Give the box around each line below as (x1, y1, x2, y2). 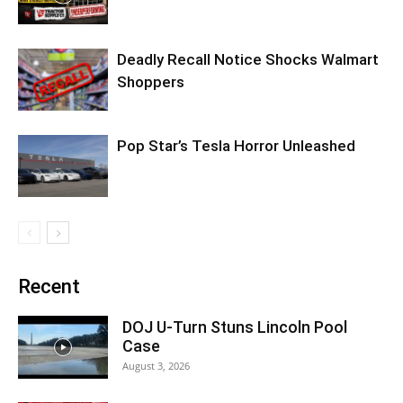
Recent (18, 275, 80, 298)
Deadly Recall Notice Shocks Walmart (117, 50, 379, 68)
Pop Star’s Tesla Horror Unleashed (117, 137, 355, 155)
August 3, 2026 (122, 359, 190, 372)
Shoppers (117, 73, 184, 91)
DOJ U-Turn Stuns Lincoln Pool (122, 318, 347, 336)
